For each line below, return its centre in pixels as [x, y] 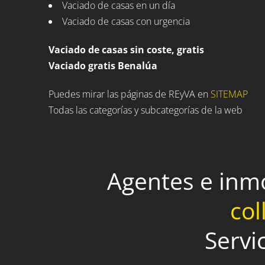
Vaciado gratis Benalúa [103, 65]
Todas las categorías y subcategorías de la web [146, 110]
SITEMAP [229, 94]
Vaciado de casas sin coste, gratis [126, 49]
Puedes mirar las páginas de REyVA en [130, 94]
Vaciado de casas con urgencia [126, 21]
